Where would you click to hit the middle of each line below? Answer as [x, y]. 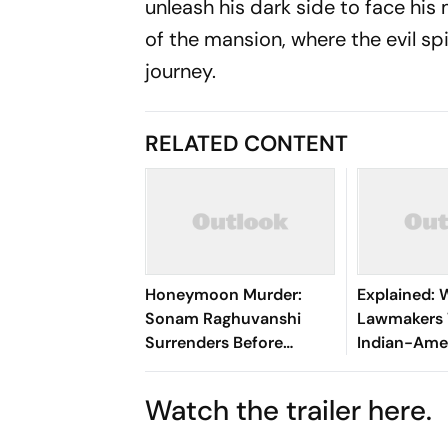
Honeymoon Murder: [224, 294]
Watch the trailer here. [289, 410]
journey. [181, 71]
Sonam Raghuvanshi [223, 318]
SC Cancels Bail [205, 390]
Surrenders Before [214, 342]
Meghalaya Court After [232, 366]
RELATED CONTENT [247, 143]
